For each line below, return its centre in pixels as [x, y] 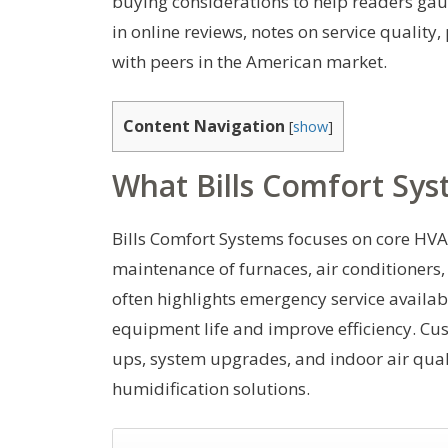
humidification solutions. [211, 388]
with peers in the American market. [249, 61]
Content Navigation [204, 125]
